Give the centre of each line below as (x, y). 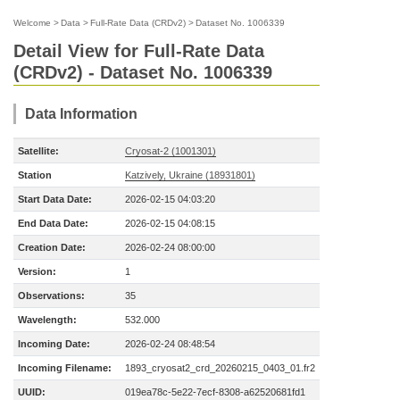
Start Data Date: (55, 199)
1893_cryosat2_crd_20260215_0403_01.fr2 (220, 368)
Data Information (81, 114)
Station (35, 175)
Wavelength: (47, 320)
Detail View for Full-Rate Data (139, 51)
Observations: (51, 296)
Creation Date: (52, 247)
